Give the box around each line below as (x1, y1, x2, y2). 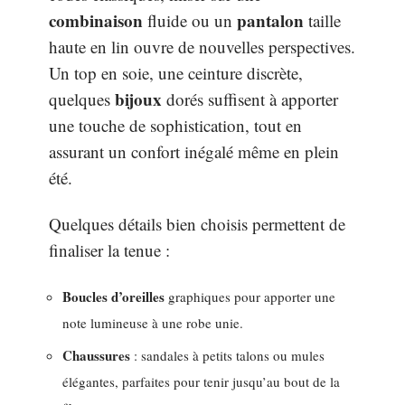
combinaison (49, 7, 143, 33)
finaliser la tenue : (49, 239, 170, 262)
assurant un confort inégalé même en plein (49, 139, 339, 163)
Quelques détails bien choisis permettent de (49, 212, 345, 236)
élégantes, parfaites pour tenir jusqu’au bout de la (62, 372, 340, 391)
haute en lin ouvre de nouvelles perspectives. (49, 34, 355, 58)
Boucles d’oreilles (62, 286, 165, 306)
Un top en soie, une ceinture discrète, (49, 61, 303, 84)
